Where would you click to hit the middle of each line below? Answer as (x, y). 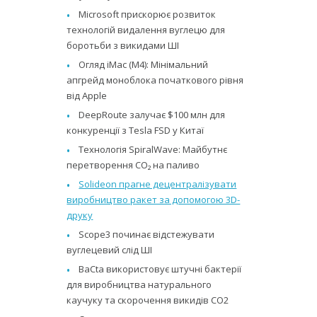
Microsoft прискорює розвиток (148, 14)
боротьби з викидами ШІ (123, 45)
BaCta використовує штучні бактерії (160, 269)
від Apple (87, 95)
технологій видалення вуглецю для (146, 29)
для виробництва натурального (139, 284)
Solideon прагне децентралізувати (158, 184)
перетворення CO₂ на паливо (133, 165)
